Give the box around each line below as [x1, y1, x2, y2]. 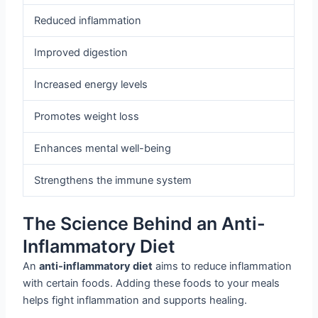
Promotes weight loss [34, 110, 140, 124]
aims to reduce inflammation [153, 260, 292, 273]
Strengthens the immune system [34, 174, 192, 187]
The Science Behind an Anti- [23, 213, 266, 235]
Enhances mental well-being [34, 142, 172, 155]
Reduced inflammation [34, 14, 142, 28]
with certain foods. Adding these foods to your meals [23, 277, 280, 290]
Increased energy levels [34, 78, 148, 92]
